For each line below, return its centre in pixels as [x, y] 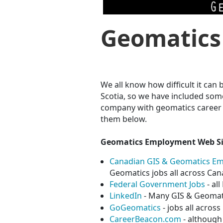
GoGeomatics [135, 207]
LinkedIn [126, 195]
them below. [124, 119]
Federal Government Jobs [157, 184]
